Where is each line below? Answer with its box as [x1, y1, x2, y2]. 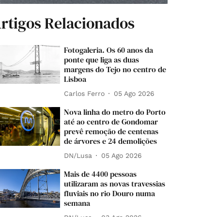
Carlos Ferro [64, 89, 105, 97]
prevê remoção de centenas [64, 126, 159, 137]
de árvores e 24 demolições [64, 136, 157, 147]
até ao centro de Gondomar [64, 116, 158, 127]
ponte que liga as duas [64, 54, 139, 65]
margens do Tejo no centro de [64, 64, 167, 75]
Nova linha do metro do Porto [64, 107, 166, 118]
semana [64, 198, 91, 209]
